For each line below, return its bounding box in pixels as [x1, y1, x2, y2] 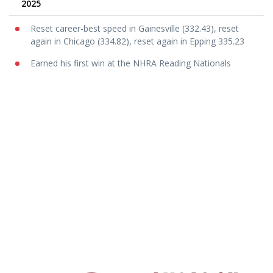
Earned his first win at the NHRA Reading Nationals [30, 57, 231, 69]
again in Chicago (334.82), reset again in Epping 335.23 [30, 35, 244, 47]
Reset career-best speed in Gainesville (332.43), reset [30, 23, 239, 34]
